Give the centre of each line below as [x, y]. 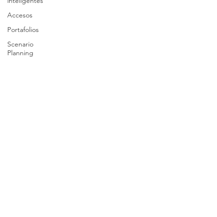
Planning [20, 53]
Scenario [20, 44]
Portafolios [23, 30]
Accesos [20, 15]
